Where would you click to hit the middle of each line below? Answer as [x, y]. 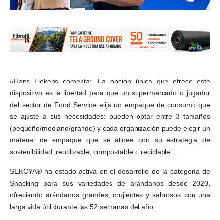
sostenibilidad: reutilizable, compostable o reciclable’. [92, 152]
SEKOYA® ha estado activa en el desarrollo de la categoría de [110, 172]
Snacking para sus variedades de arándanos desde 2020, [110, 183]
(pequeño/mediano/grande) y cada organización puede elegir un [110, 128]
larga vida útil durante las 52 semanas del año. [82, 207]
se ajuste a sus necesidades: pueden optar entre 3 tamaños [110, 117]
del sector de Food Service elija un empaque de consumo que [110, 105]
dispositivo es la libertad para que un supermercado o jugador [110, 93]
